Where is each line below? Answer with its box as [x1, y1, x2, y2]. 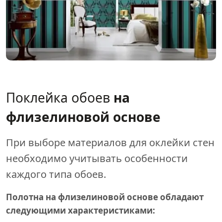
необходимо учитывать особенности [6, 152, 188, 166]
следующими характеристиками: [6, 205, 155, 217]
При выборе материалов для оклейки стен [6, 136, 215, 150]
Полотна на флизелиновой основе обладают [6, 191, 204, 203]
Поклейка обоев [6, 89, 113, 107]
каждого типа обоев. [6, 167, 106, 181]
